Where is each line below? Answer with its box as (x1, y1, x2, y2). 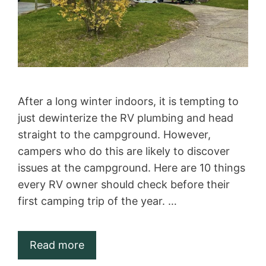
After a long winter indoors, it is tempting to (18, 95, 239, 108)
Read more (30, 239, 84, 252)
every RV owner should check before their (18, 178, 230, 191)
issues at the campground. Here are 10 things (18, 161, 245, 175)
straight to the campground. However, (18, 128, 211, 141)
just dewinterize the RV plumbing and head (18, 112, 233, 125)
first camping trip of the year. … (18, 195, 177, 208)
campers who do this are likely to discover (18, 145, 230, 158)
